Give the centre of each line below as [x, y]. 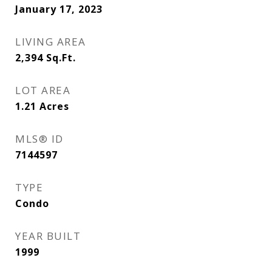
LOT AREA [43, 90]
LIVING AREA [51, 42]
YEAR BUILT [48, 236]
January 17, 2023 [59, 9]
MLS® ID [39, 139]
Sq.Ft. [61, 58]
